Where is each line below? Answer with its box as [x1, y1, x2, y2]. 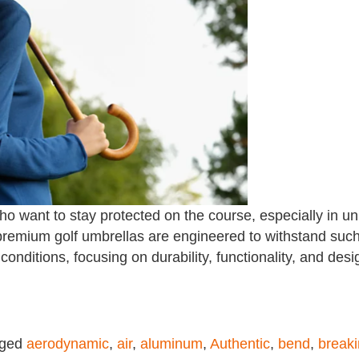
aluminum [140, 336, 203, 352]
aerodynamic [26, 336, 109, 352]
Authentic [210, 336, 270, 352]
